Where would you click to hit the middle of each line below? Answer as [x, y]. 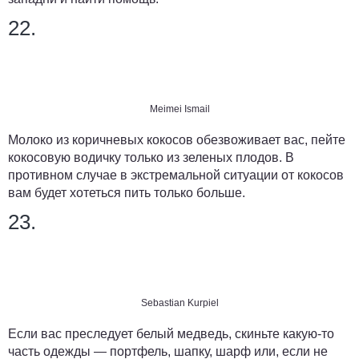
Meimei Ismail [179, 109]
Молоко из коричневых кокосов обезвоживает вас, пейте [177, 140]
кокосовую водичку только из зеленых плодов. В [151, 158]
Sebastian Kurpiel [179, 303]
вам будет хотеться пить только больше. [127, 193]
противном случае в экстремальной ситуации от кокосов [176, 175]
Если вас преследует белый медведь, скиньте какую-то [171, 334]
